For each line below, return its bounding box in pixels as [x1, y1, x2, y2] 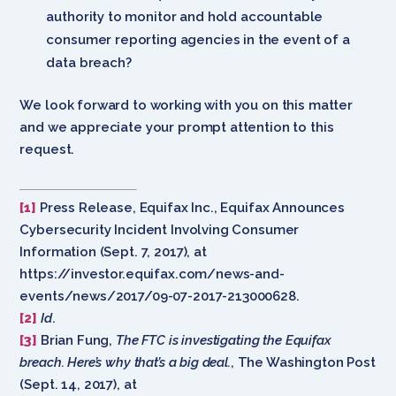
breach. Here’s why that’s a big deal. [19, 354, 231, 370]
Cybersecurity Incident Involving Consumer [19, 221, 300, 238]
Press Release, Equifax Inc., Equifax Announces [35, 199, 345, 216]
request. [19, 141, 75, 157]
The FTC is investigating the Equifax [116, 331, 331, 348]
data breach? [46, 54, 132, 71]
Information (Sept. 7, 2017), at [19, 243, 207, 260]
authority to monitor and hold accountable [46, 8, 324, 25]
